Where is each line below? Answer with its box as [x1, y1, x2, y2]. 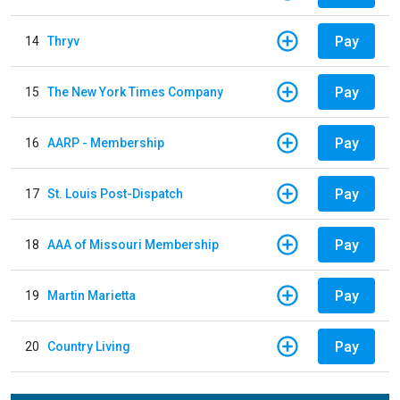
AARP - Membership [47, 135, 164, 150]
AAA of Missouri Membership [47, 237, 219, 252]
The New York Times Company [47, 84, 223, 99]
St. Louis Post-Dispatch [47, 186, 183, 201]
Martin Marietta [47, 287, 136, 303]
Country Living [47, 338, 130, 354]
